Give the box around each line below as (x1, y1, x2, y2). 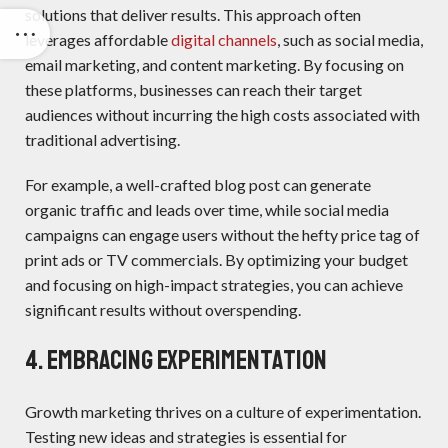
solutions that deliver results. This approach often (25, 5, 361, 25)
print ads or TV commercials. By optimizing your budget (25, 250, 408, 270)
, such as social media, (277, 30, 423, 50)
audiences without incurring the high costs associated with (25, 105, 420, 125)
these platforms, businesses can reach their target (25, 80, 362, 100)
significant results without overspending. (25, 300, 301, 320)
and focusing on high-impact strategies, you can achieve (25, 275, 403, 295)
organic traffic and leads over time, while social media (25, 200, 389, 220)
